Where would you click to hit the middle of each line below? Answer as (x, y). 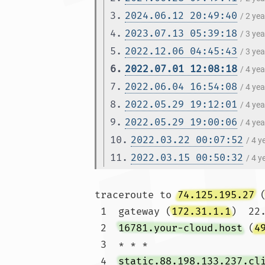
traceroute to (136, 195)
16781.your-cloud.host (180, 228)
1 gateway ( (136, 211)
